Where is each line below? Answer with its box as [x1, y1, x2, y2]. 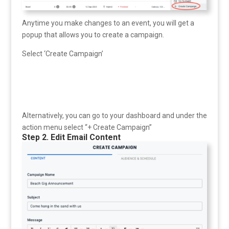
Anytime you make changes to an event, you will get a [21, 19, 194, 28]
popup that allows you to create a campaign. [21, 31, 164, 39]
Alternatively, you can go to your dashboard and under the [21, 111, 207, 120]
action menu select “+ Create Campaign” [21, 123, 152, 132]
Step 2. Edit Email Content [21, 132, 121, 143]
